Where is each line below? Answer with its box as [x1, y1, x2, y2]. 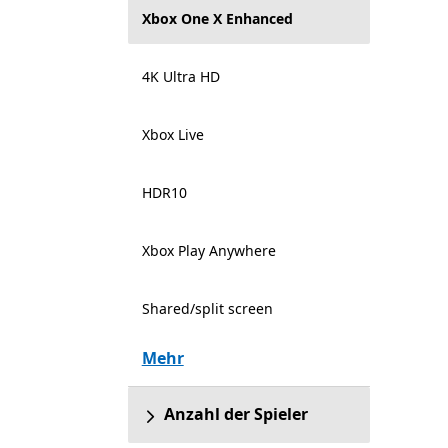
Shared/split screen [141, 299, 273, 318]
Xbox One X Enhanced [141, 9, 293, 28]
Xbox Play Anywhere [141, 241, 276, 260]
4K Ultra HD [141, 67, 220, 86]
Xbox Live [141, 125, 204, 144]
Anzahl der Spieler [163, 403, 308, 425]
